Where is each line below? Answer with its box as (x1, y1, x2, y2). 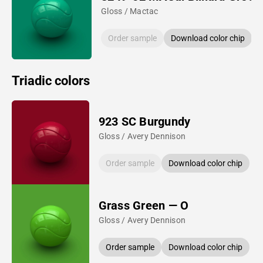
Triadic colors (12, 73, 90, 88)
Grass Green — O (98, 198, 189, 213)
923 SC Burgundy (98, 114, 191, 129)
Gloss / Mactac (101, 6, 159, 16)
